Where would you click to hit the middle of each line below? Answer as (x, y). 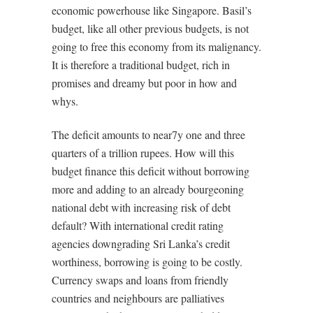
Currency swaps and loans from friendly (140, 280)
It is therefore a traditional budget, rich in (141, 65)
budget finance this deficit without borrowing (151, 171)
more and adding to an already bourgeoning (148, 189)
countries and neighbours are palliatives (138, 298)
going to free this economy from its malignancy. (156, 46)
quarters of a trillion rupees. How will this (143, 153)
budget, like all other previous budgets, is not (150, 28)
